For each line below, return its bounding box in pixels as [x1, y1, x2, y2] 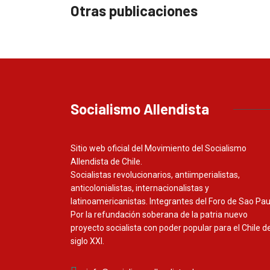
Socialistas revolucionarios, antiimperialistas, [71, 170, 240, 180]
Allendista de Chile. [71, 157, 142, 166]
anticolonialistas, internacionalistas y [71, 183, 209, 193]
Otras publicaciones [71, 2, 198, 19]
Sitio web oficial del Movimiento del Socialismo [71, 143, 246, 153]
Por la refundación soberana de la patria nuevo [71, 210, 248, 219]
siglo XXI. [71, 236, 104, 246]
